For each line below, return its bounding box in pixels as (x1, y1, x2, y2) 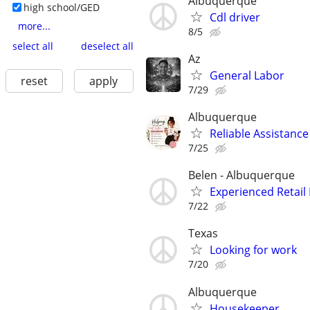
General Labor (210, 67, 284, 83)
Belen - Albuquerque (188, 167, 295, 183)
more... (17, 19, 51, 33)
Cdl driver (210, 9, 260, 25)
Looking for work (210, 242, 297, 258)
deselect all (80, 39, 134, 53)
